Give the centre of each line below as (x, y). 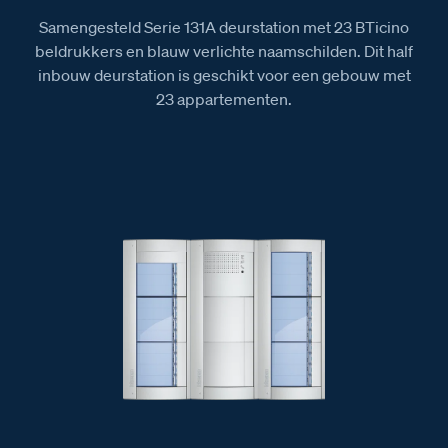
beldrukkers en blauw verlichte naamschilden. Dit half (224, 51)
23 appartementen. (224, 99)
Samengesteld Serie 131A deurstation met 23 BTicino (224, 27)
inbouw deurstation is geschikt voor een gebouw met (224, 75)
